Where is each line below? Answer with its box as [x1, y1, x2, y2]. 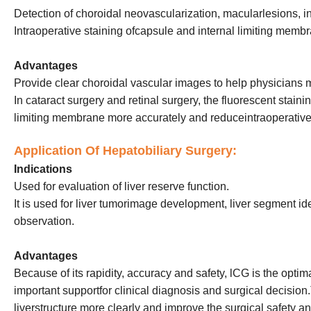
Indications [14, 163, 72, 176]
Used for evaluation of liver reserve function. [14, 180, 229, 193]
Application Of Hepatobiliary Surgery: [14, 144, 237, 158]
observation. [14, 215, 74, 228]
